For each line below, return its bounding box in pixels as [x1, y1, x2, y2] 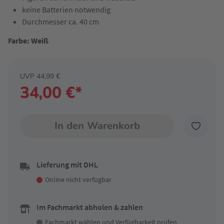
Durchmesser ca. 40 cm [22, 16, 99, 26]
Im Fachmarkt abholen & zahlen [36, 202, 143, 212]
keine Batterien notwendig [22, 4, 110, 14]
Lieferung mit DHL [36, 159, 98, 169]
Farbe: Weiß [8, 35, 48, 45]
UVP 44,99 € [20, 71, 60, 81]
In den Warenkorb [54, 119, 140, 132]
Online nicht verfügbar [45, 175, 111, 184]
